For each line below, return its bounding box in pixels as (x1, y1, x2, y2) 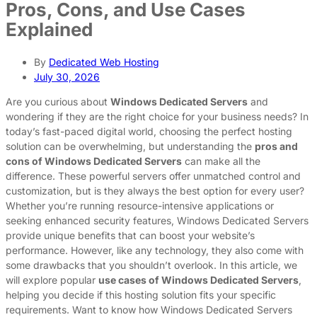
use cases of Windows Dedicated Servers (98, 274, 299, 287)
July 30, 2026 (34, 71, 100, 83)
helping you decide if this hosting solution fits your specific (6, 289, 276, 301)
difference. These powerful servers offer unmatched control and (6, 170, 301, 183)
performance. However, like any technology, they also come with (6, 244, 304, 257)
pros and (255, 140, 298, 153)
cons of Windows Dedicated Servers (6, 155, 182, 168)
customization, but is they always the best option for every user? (6, 185, 304, 197)
